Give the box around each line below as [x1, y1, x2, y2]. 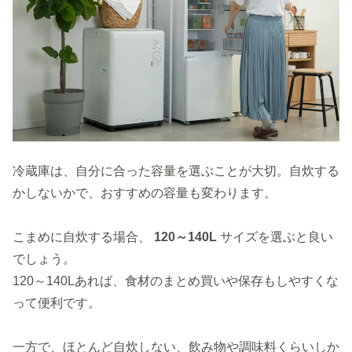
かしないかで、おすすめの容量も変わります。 [13, 186, 277, 200]
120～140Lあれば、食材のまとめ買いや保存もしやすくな [13, 274, 339, 288]
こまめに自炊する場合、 [13, 230, 154, 244]
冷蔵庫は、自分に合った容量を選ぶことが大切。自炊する [13, 164, 339, 178]
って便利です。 [13, 296, 101, 310]
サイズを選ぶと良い [220, 230, 333, 244]
